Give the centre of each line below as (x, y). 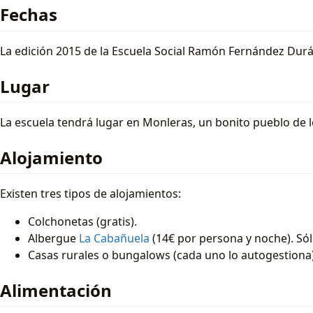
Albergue (53, 238)
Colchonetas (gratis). (82, 221)
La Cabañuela (114, 238)
